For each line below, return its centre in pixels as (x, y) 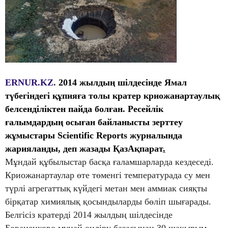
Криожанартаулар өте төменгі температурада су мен (108, 175)
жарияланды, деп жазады (58, 148)
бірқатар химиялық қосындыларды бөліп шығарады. (108, 201)
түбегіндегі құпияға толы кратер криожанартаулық (112, 95)
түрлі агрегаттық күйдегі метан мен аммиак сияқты (106, 188)
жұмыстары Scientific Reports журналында (94, 135)
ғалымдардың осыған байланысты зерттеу (94, 122)
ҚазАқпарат (138, 148)
